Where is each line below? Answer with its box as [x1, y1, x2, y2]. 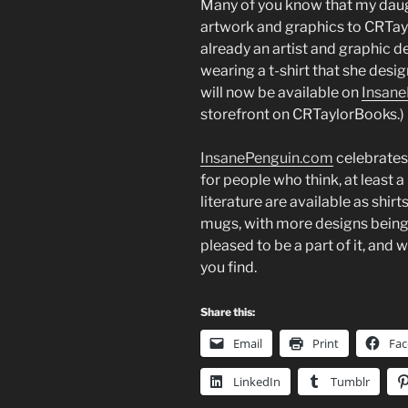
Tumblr [331, 373, 370, 391]
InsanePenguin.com [200, 149, 333, 168]
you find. [200, 259, 257, 277]
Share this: [200, 305, 255, 320]
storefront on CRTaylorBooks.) [200, 106, 404, 124]
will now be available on [200, 84, 362, 102]
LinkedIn [233, 373, 280, 391]
